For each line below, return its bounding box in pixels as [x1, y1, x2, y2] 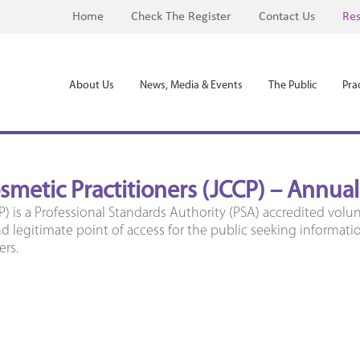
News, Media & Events [140, 80, 243, 92]
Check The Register [131, 10, 231, 23]
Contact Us [259, 10, 315, 23]
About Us [69, 80, 114, 92]
